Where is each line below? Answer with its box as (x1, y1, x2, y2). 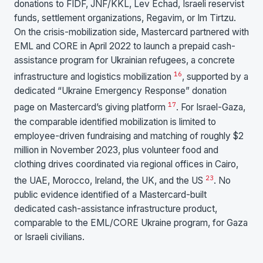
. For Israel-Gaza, (176, 102, 245, 113)
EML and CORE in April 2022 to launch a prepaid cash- (14, 41, 235, 52)
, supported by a (182, 71, 248, 83)
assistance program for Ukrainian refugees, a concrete (14, 55, 235, 66)
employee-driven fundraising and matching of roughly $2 (14, 130, 244, 141)
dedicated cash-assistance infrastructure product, (14, 203, 217, 214)
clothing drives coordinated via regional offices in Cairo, (14, 158, 238, 170)
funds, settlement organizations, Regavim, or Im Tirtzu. (14, 12, 236, 24)
